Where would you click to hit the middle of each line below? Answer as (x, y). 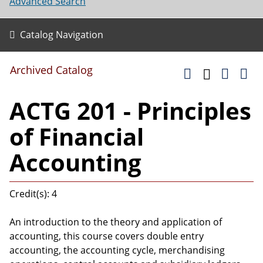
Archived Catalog (51, 70)
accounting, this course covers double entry (107, 236)
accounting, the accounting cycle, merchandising (117, 250)
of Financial (77, 136)
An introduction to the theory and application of (116, 222)
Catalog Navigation (62, 35)
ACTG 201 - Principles (130, 111)
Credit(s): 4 (33, 194)
